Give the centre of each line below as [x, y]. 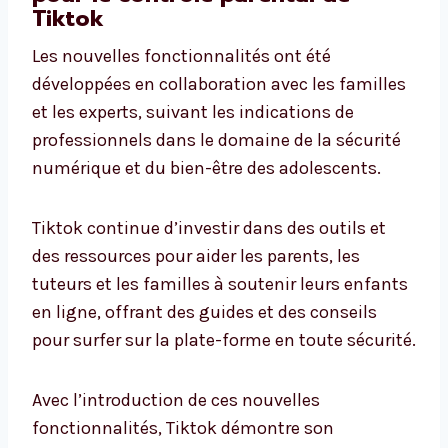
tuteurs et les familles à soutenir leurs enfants [220, 284]
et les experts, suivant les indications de [193, 112]
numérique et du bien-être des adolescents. [206, 168]
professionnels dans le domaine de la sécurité [216, 140]
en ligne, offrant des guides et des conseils [204, 312]
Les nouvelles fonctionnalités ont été [181, 56]
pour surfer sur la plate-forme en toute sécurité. [224, 340]
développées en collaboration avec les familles [219, 84]
